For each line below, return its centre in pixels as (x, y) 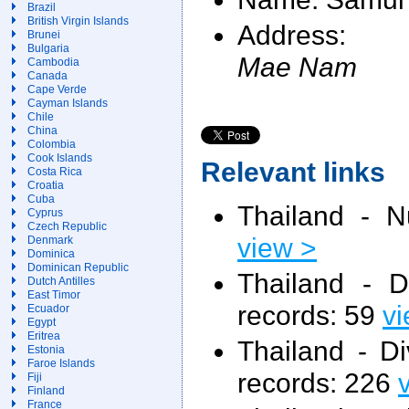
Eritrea (44, 336)
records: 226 (318, 382)
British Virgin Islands (78, 21)
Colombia (52, 144)
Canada (47, 76)
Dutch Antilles (61, 281)
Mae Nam (297, 66)
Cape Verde (57, 89)
